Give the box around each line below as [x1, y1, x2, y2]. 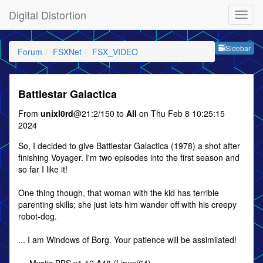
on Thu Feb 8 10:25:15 [137, 107, 225, 119]
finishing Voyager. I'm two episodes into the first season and [18, 151, 240, 163]
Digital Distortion [9, 7, 86, 22]
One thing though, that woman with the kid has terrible [18, 187, 219, 198]
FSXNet [53, 46, 82, 58]
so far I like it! [18, 163, 68, 175]
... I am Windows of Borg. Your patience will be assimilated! [18, 234, 237, 245]
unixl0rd [41, 107, 73, 119]
